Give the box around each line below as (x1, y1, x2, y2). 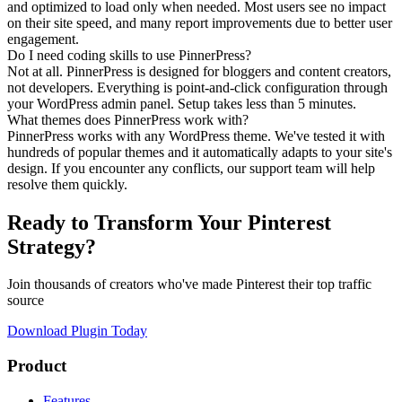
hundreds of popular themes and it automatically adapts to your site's (7, 144, 392, 160)
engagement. (7, 31, 79, 47)
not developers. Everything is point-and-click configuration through (7, 79, 388, 95)
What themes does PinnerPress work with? (7, 111, 249, 127)
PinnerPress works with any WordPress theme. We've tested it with (7, 127, 385, 144)
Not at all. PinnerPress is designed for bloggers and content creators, (7, 63, 391, 79)
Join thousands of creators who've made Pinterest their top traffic (7, 276, 371, 293)
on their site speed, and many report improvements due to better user (7, 14, 392, 31)
